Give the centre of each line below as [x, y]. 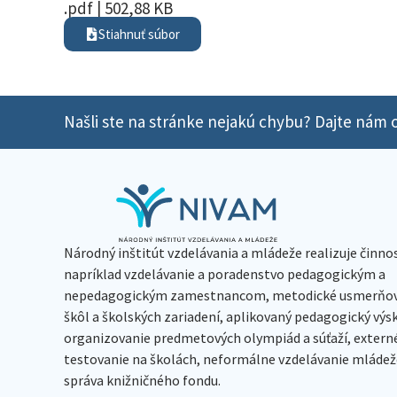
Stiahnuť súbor [139, 34]
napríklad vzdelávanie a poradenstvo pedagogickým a [225, 273]
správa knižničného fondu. [142, 380]
